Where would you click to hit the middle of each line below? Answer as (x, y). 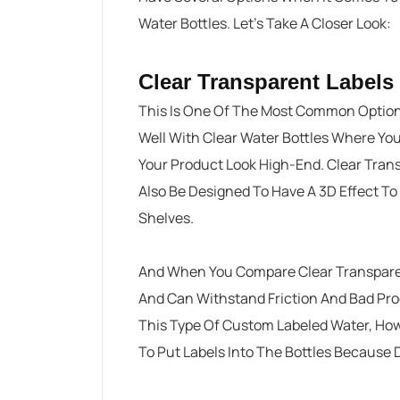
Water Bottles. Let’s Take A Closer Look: (265, 23)
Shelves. (166, 218)
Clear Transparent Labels (266, 82)
